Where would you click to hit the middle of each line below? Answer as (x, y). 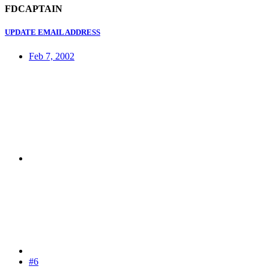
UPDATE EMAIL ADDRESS (53, 32)
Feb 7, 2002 (52, 56)
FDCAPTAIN (34, 9)
